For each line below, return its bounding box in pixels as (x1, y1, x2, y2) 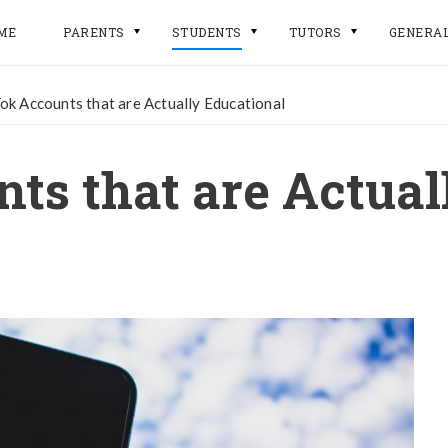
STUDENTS (171, 24, 242, 40)
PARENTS (63, 24, 125, 40)
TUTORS (288, 24, 342, 40)
